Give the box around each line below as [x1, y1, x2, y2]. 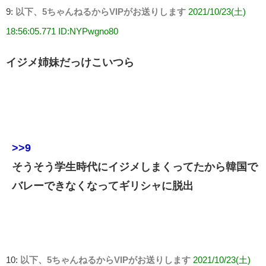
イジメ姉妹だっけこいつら [6, 57, 134, 68]
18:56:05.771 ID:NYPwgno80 [6, 27, 118, 36]
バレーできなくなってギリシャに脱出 [12, 180, 194, 192]
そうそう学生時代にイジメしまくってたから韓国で [12, 161, 258, 173]
